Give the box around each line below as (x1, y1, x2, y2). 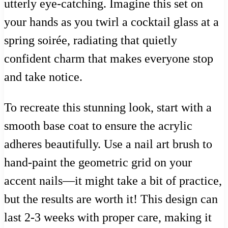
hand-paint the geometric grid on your (4, 155, 192, 169)
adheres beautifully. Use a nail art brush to (4, 137, 212, 151)
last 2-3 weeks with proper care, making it (4, 210, 212, 224)
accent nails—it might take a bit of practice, (4, 174, 222, 187)
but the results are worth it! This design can (4, 192, 218, 206)
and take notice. (4, 70, 82, 83)
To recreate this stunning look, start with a (4, 100, 212, 114)
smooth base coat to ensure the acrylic (4, 119, 192, 132)
